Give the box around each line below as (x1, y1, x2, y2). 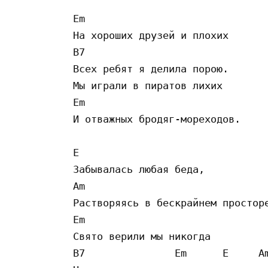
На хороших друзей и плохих (73, 29, 234, 41)
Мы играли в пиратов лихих (73, 79, 229, 92)
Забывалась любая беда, (73, 163, 211, 175)
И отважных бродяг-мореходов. (73, 112, 246, 125)
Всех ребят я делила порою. (73, 62, 234, 75)
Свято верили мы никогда (73, 230, 217, 242)
